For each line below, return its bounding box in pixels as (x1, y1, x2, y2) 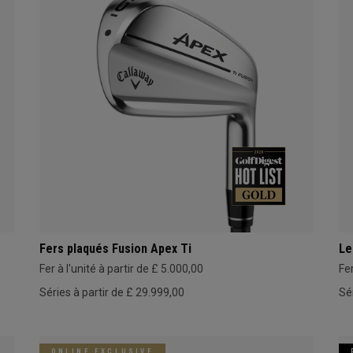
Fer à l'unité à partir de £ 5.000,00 (39, 262, 203, 275)
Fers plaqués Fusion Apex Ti (39, 240, 191, 256)
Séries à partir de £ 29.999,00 (39, 285, 184, 299)
